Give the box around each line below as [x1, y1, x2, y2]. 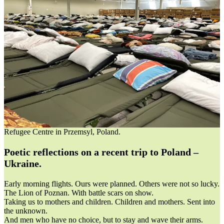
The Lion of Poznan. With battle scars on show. [4, 188, 153, 197]
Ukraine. [4, 157, 41, 169]
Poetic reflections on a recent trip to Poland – [4, 146, 198, 157]
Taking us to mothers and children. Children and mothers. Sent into [4, 197, 215, 206]
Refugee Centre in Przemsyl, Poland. [4, 127, 120, 136]
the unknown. [4, 206, 47, 215]
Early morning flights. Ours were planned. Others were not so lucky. [4, 179, 219, 188]
